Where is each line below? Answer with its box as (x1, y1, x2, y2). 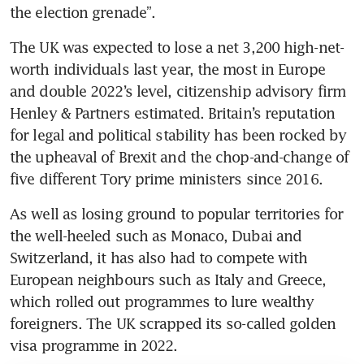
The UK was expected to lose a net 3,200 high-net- (10, 37, 344, 56)
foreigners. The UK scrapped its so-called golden (10, 314, 336, 332)
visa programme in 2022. (10, 336, 178, 354)
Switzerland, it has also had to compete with (10, 248, 308, 266)
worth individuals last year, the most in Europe (10, 59, 325, 78)
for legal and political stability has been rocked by (10, 125, 347, 144)
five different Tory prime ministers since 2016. (10, 169, 323, 188)
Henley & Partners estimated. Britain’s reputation (10, 103, 335, 122)
